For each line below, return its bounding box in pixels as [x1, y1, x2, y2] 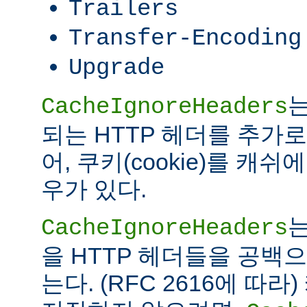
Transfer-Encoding [69, 25, 302, 51]
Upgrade [69, 54, 164, 81]
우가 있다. [41, 175, 147, 202]
